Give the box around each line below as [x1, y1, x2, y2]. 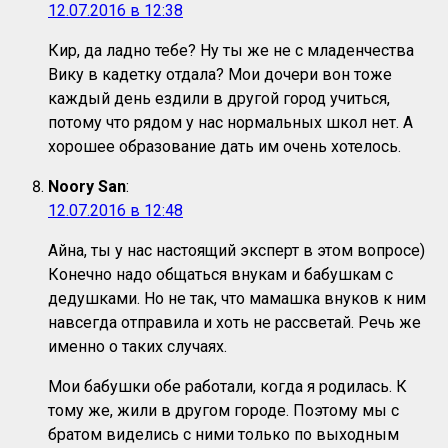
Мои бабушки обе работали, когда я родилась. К [48, 377, 407, 397]
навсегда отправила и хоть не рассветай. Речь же [48, 313, 421, 333]
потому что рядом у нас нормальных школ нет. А [48, 113, 413, 133]
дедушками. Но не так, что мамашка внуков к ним [48, 289, 426, 309]
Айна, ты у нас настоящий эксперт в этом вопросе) [48, 241, 425, 261]
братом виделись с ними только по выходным [48, 425, 399, 445]
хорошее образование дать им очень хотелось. [48, 137, 401, 157]
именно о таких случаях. [48, 337, 227, 357]
